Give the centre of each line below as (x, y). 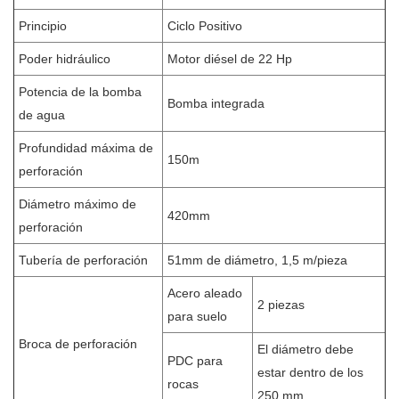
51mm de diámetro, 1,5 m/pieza (257, 260)
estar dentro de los (310, 372)
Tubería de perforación (83, 260)
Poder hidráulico (65, 58)
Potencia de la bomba (80, 91)
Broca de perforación (78, 343)
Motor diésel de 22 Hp (230, 58)
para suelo (197, 316)
